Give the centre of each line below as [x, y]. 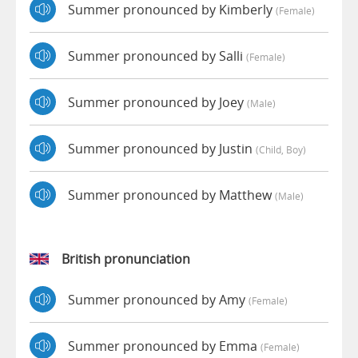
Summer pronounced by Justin [162, 148]
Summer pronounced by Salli [157, 56]
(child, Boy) [281, 149]
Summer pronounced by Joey [157, 102]
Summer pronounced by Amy [158, 299]
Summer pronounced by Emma [164, 346]
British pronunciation [126, 259]
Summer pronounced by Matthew [171, 195]
